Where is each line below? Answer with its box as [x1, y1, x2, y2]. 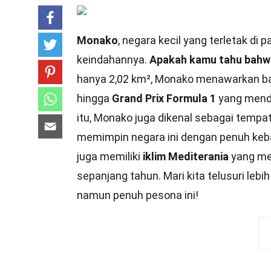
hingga [77, 92, 112, 105]
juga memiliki [77, 150, 143, 163]
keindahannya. [77, 53, 149, 66]
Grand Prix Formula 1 [112, 92, 216, 105]
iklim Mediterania [143, 150, 229, 163]
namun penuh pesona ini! [77, 189, 198, 201]
